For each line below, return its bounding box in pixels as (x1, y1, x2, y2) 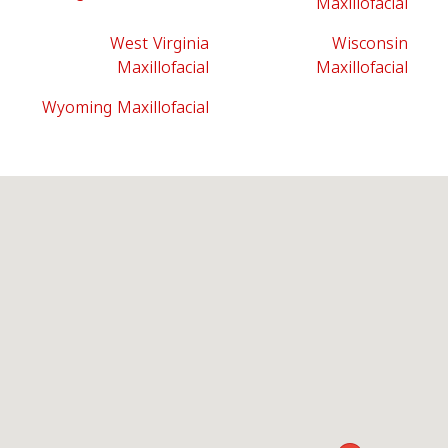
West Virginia (110, 28, 209, 59)
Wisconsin (332, 28, 408, 59)
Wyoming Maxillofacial (42, 92, 209, 123)
